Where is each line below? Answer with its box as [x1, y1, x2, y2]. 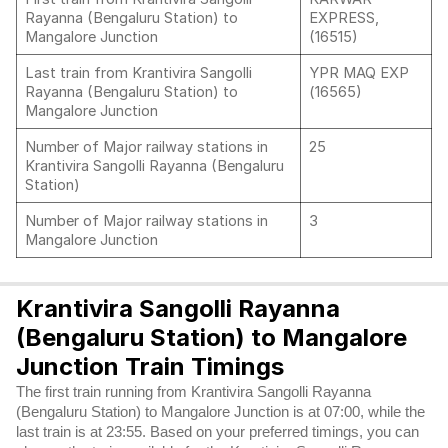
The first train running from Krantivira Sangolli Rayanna [16, 384, 371, 400]
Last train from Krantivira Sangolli [25, 64, 252, 82]
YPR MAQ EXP [309, 64, 409, 82]
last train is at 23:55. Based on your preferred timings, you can [16, 424, 419, 440]
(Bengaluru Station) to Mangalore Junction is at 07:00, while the [16, 404, 425, 420]
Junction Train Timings [16, 352, 284, 381]
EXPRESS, [309, 9, 379, 27]
